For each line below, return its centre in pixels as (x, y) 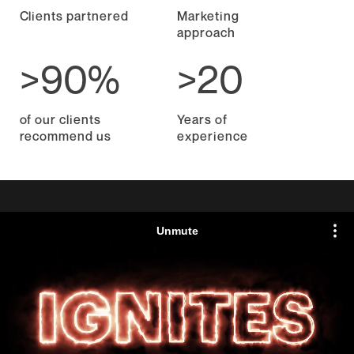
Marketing (208, 16)
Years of (202, 119)
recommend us (66, 136)
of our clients (60, 119)
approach (206, 32)
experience (213, 136)
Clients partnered (74, 16)
